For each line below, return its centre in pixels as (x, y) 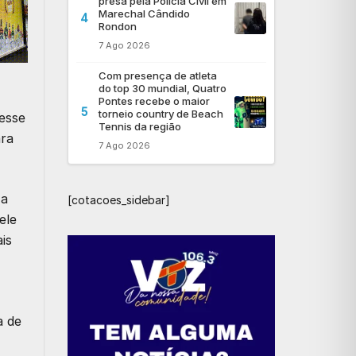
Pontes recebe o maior (154, 101)
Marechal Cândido (144, 13)
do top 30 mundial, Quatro (162, 88)
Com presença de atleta (157, 75)
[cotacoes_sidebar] (118, 199)
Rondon (117, 26)
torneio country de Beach (161, 113)
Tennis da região (139, 126)
